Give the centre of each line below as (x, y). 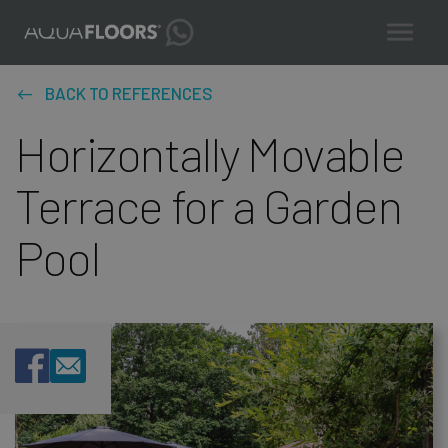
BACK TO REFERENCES (129, 93)
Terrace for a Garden (208, 205)
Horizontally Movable (210, 153)
